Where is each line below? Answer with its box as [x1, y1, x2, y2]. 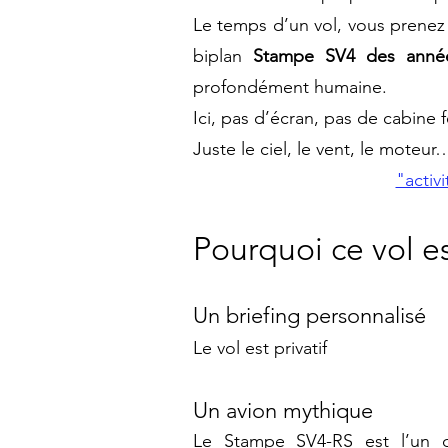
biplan [193, 45, 253, 67]
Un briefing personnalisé [193, 302, 426, 329]
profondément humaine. [193, 76, 387, 98]
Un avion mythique [193, 397, 373, 424]
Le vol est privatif [193, 337, 327, 359]
